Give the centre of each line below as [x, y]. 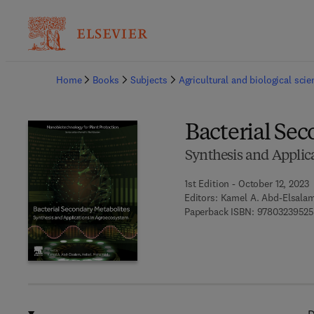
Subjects [149, 80]
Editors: [201, 198]
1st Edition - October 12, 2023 [246, 184]
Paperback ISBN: [219, 212]
